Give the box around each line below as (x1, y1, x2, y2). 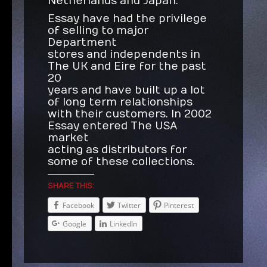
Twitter (117, 200, 141, 210)
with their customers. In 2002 (48, 108, 212, 120)
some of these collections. (48, 156, 195, 168)
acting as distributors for (48, 144, 187, 156)
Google (63, 219, 87, 229)
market (48, 132, 89, 144)
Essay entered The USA (48, 120, 178, 132)
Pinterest (164, 200, 194, 210)
